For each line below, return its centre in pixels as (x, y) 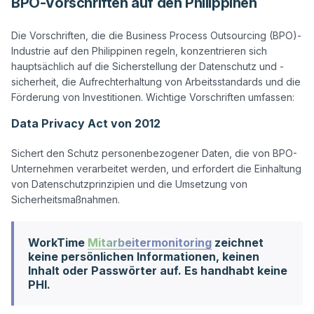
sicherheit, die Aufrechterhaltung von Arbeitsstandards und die (156, 81)
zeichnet (238, 242)
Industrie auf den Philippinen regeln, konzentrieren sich (139, 50)
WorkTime (58, 242)
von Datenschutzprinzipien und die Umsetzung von (129, 184)
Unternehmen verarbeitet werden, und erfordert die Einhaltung (156, 168)
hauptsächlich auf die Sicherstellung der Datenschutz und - (148, 66)
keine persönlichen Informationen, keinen (144, 256)
